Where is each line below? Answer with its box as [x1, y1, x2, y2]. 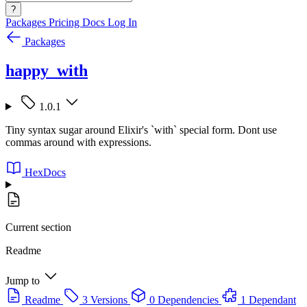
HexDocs [25, 166, 66, 178]
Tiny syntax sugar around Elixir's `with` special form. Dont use [5, 123, 277, 136]
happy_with [5, 61, 88, 79]
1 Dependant [241, 293, 296, 306]
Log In [108, 16, 137, 28]
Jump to [5, 274, 40, 286]
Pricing [49, 16, 82, 28]
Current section [5, 221, 71, 233]
